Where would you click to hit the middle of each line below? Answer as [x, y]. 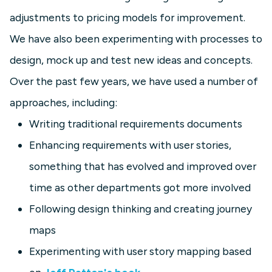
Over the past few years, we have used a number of [134, 81]
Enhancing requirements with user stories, [130, 145]
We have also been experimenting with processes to [136, 39]
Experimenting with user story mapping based [140, 251]
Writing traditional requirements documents [136, 124]
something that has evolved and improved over [143, 166]
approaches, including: [63, 103]
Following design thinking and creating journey [141, 209]
